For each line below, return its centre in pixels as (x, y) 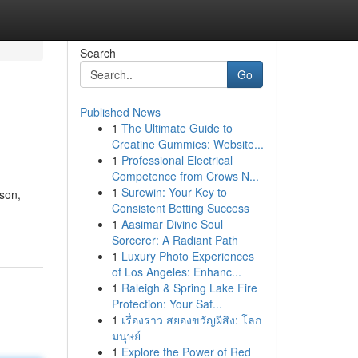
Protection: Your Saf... (167, 304)
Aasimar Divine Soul (172, 224)
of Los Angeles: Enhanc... (176, 272)
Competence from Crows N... (185, 176)
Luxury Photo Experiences (187, 256)
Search (97, 53)
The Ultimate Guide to (177, 128)
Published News (120, 112)
